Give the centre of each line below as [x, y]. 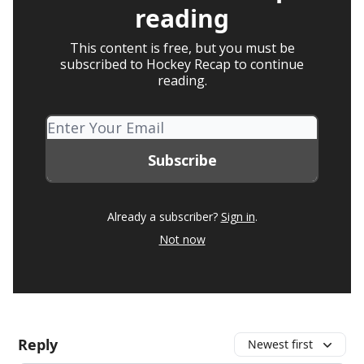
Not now [182, 239]
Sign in [238, 216]
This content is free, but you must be [182, 48]
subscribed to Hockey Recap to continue [182, 64]
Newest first [280, 344]
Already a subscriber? [162, 216]
